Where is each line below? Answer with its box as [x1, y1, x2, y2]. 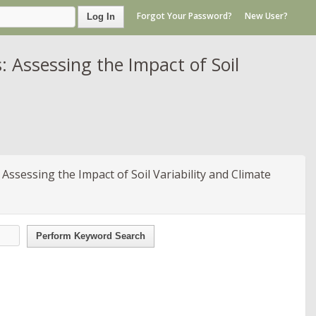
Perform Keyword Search [36, 230, 145, 241]
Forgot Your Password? [137, 10, 232, 23]
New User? [245, 10, 288, 23]
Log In [87, 11, 115, 22]
